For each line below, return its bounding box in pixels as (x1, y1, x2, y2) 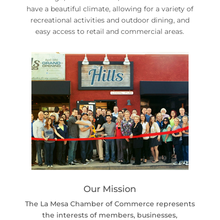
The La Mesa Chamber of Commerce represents (25, 199, 195, 208)
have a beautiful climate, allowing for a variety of (26, 4, 193, 13)
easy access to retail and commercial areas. (35, 27, 185, 36)
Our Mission (83, 183, 137, 194)
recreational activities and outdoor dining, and (30, 15, 190, 25)
